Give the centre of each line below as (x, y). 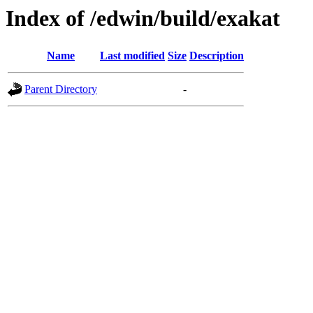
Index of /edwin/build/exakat (143, 18)
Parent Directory (61, 89)
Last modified (132, 56)
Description (217, 56)
